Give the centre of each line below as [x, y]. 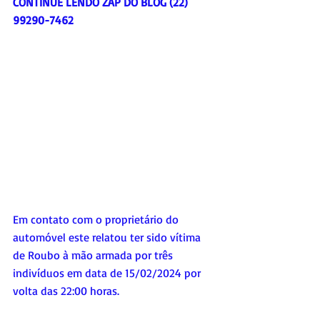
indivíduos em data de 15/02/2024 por [108, 273]
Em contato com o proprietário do [97, 220]
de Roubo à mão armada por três [94, 255]
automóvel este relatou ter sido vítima [108, 237]
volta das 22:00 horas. [66, 291]
